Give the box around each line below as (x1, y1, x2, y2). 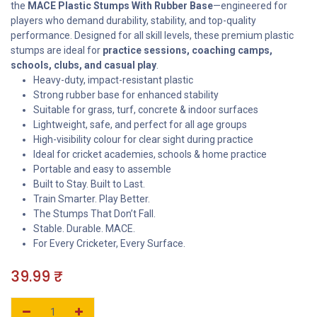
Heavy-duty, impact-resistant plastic (33, 74, 193, 86)
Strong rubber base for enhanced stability (33, 89, 219, 101)
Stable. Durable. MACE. (33, 223, 135, 235)
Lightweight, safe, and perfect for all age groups (33, 119, 247, 131)
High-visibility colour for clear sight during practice (33, 134, 253, 146)
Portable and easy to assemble (33, 163, 171, 175)
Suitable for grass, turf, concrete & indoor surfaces (33, 104, 258, 116)
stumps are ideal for (11, 45, 103, 57)
